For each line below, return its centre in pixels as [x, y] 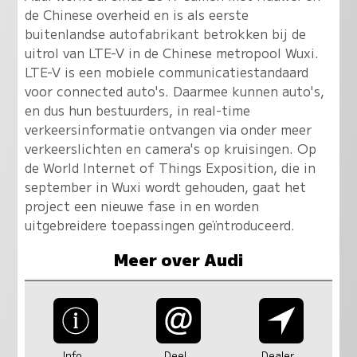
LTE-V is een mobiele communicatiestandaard [166, 72]
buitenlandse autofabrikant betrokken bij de [165, 34]
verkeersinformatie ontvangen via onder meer [168, 129]
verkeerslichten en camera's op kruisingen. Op [170, 149]
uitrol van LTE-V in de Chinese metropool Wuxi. [171, 53]
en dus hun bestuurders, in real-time [137, 110]
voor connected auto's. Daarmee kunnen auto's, [174, 91]
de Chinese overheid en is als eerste [136, 15]
